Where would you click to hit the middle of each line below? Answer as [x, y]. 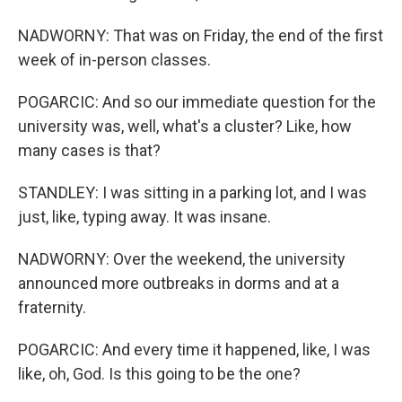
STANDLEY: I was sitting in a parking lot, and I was [192, 192]
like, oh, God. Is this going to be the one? [159, 374]
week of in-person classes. [114, 60]
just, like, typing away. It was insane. [144, 217]
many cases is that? [89, 150]
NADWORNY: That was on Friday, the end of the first [201, 35]
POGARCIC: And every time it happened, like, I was [194, 350]
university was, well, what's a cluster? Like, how [185, 126]
